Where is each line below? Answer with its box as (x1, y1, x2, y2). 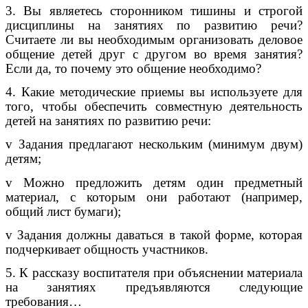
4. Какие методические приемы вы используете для (5, 84, 302, 99)
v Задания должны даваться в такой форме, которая (5, 227, 302, 242)
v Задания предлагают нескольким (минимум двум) (5, 137, 302, 152)
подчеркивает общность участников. (5, 241, 208, 256)
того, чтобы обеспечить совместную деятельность (5, 98, 302, 113)
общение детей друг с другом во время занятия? (5, 46, 302, 61)
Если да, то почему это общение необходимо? (5, 60, 261, 76)
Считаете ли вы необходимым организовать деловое (5, 32, 302, 47)
